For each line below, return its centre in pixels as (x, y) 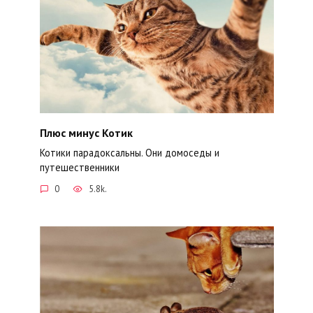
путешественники (79, 167)
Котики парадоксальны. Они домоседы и (129, 152)
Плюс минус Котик (86, 132)
